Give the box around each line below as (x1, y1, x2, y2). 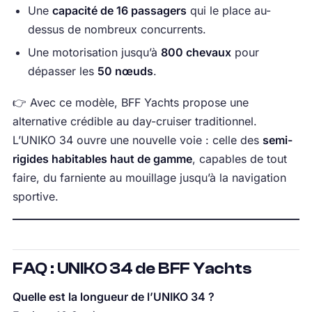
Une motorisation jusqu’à (27, 45, 161, 60)
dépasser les (27, 64, 97, 79)
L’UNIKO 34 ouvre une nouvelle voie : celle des (12, 133, 263, 148)
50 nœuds (97, 64, 153, 79)
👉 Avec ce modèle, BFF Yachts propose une (12, 95, 249, 110)
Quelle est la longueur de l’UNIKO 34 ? (12, 290, 214, 304)
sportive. (12, 189, 58, 204)
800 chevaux (160, 45, 231, 60)
